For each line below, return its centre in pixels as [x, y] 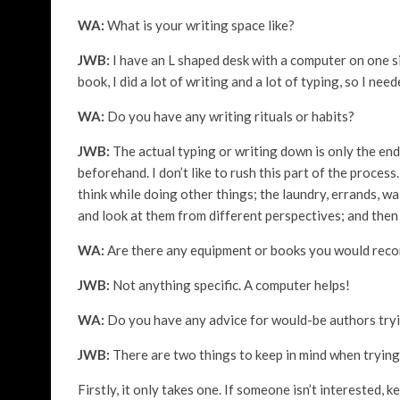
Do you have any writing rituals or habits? [231, 116]
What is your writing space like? [201, 25]
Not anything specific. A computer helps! [231, 285]
